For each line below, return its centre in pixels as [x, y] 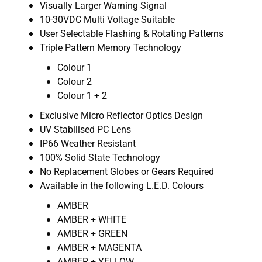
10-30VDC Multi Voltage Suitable [107, 19]
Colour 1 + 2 [82, 95]
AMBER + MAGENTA [99, 247]
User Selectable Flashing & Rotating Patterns [132, 33]
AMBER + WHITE [92, 219]
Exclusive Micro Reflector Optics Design [121, 115]
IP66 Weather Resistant [88, 143]
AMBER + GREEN [92, 233]
